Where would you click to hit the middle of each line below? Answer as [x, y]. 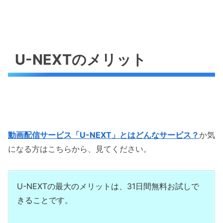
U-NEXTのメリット [81, 60]
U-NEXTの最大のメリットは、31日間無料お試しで [108, 186]
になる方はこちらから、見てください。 [80, 149]
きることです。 [45, 200]
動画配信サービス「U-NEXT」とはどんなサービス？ [104, 135]
